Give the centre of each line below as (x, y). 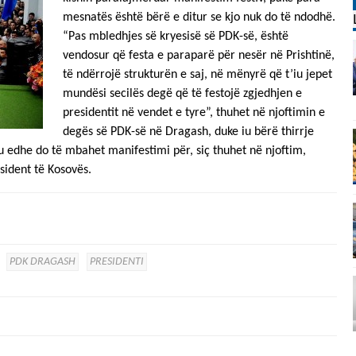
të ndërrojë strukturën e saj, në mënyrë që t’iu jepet (197, 75)
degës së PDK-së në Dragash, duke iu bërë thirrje (188, 132)
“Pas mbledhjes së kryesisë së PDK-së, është (176, 37)
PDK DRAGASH (43, 262)
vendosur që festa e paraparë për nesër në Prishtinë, (199, 56)
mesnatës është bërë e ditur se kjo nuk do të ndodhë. (199, 17)
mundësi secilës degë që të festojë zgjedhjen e (182, 94)
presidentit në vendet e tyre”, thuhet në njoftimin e (194, 113)
